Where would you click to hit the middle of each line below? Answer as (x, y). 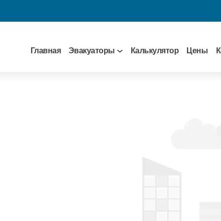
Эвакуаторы (92, 51)
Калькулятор (155, 51)
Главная (46, 51)
